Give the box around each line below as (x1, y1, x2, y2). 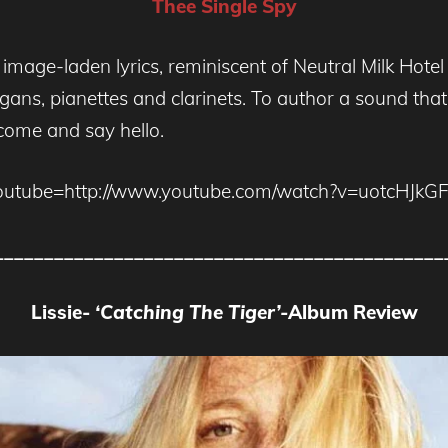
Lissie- (30, 299, 95, 324)
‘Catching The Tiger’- (94, 299, 288, 324)
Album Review (287, 299, 418, 324)
